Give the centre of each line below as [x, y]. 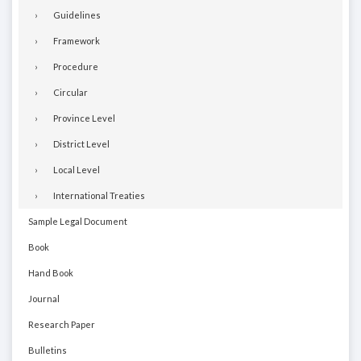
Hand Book [51, 273]
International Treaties [99, 196]
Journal [44, 299]
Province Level [84, 118]
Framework [77, 41]
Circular [71, 93]
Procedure [76, 67]
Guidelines [77, 15]
